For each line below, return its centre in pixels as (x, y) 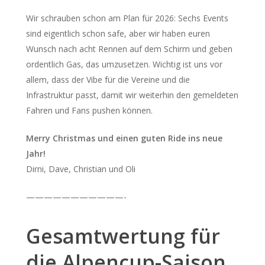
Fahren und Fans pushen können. (89, 110)
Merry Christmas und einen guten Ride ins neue (124, 138)
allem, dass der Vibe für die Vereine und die (108, 80)
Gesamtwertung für (123, 236)
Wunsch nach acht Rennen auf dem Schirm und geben (129, 49)
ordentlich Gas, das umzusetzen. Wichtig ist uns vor (124, 64)
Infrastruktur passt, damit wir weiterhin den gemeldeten (132, 95)
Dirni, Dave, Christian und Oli (82, 169)
